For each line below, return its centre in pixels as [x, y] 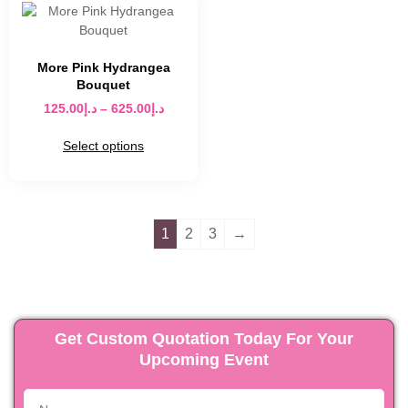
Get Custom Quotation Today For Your [204, 339]
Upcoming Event [204, 360]
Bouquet [103, 85]
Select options [103, 146]
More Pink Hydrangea [103, 68]
